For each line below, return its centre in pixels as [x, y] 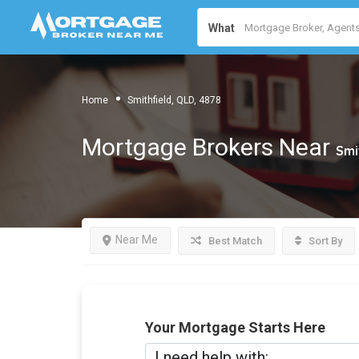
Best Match [234, 241]
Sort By [324, 241]
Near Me [137, 240]
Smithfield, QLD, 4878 [174, 100]
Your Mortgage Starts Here [235, 327]
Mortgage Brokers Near [209, 147]
